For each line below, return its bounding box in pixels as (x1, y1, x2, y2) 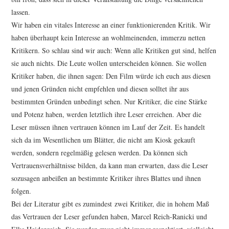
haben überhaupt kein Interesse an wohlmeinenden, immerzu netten (11, 33, 206, 43)
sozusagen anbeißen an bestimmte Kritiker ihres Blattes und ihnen (11, 173, 201, 184)
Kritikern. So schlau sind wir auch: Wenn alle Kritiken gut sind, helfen (11, 45, 217, 56)
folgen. (11, 186, 32, 196)
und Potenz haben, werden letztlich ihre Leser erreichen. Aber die (11, 109, 202, 120)
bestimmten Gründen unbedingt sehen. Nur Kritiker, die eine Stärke (11, 97, 208, 107)
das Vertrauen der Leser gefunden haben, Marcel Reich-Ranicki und (11, 212, 208, 222)
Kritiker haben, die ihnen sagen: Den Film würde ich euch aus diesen (11, 71, 211, 81)
